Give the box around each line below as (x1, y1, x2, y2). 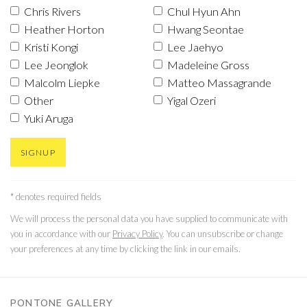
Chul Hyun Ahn (167, 5, 241, 18)
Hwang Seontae (167, 23, 244, 36)
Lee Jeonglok (24, 58, 88, 71)
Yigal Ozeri (167, 94, 216, 107)
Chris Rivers (24, 5, 81, 18)
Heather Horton (24, 23, 104, 36)
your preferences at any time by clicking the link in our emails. (10, 243, 241, 254)
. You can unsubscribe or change (162, 228, 283, 239)
